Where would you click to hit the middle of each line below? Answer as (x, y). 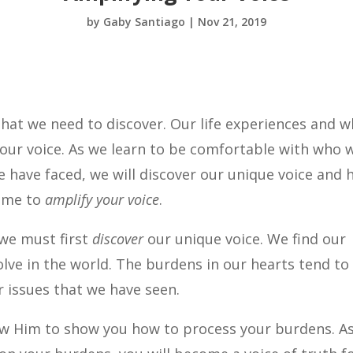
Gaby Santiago (144, 22)
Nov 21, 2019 (232, 22)
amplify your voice (102, 200)
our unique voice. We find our (245, 239)
